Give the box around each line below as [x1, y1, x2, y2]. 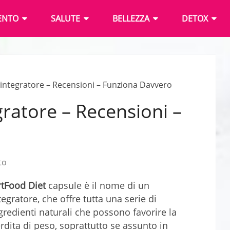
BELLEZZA [112, 13, 149, 24]
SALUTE [51, 13, 80, 24]
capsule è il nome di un [45, 179, 149, 191]
